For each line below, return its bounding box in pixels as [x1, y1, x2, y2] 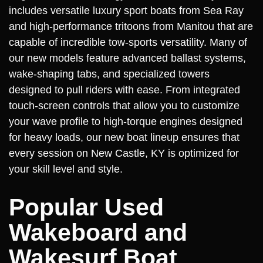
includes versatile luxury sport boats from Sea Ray [9, 5, 244, 16]
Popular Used [9, 194, 164, 221]
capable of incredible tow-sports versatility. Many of [9, 36, 247, 48]
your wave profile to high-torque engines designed [9, 116, 242, 127]
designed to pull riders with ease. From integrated [9, 84, 240, 96]
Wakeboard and [9, 219, 187, 246]
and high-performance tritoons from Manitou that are [9, 21, 253, 32]
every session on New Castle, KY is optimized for [9, 147, 239, 159]
